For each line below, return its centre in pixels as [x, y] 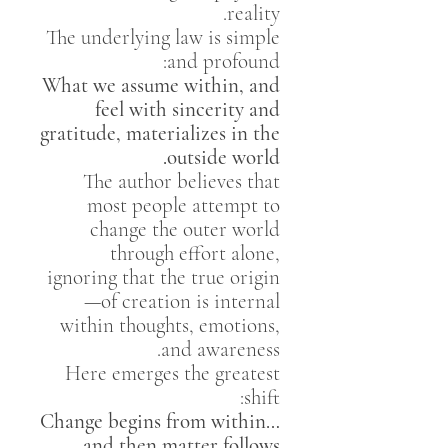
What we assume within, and [161, 85]
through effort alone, [195, 253]
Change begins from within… [160, 421]
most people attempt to [183, 205]
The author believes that [181, 181]
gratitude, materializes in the [160, 133]
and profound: [223, 61]
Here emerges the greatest [172, 373]
